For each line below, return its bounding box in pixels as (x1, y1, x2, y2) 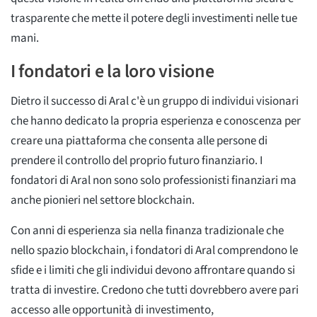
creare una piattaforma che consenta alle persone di (11, 132, 267, 150)
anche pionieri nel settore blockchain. (11, 192, 195, 209)
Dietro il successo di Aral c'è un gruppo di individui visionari (11, 93, 299, 110)
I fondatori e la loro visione (11, 58, 214, 85)
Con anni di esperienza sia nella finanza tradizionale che (11, 222, 284, 240)
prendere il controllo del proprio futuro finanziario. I (11, 152, 263, 170)
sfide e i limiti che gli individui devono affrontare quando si (11, 262, 295, 279)
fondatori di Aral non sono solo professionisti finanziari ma (11, 172, 296, 190)
